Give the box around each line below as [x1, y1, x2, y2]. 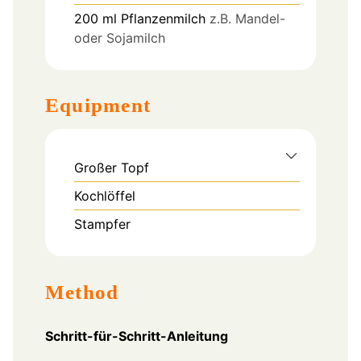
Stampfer [74, 216, 131, 233]
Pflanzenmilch [121, 10, 205, 27]
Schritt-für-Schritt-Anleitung [45, 327, 228, 344]
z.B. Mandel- [210, 10, 285, 27]
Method [45, 280, 119, 303]
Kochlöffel [74, 188, 135, 205]
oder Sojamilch [74, 29, 165, 46]
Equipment [60, 94, 151, 117]
